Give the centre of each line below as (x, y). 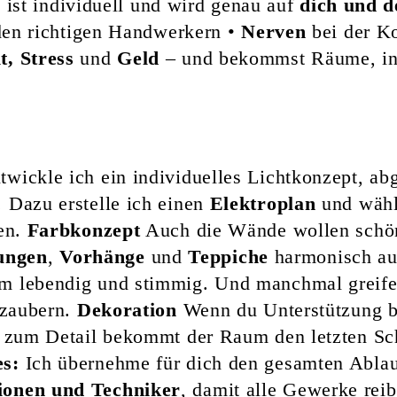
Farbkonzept (84, 230)
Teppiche (228, 256)
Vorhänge (102, 256)
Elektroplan (263, 203)
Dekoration (127, 309)
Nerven (274, 31)
